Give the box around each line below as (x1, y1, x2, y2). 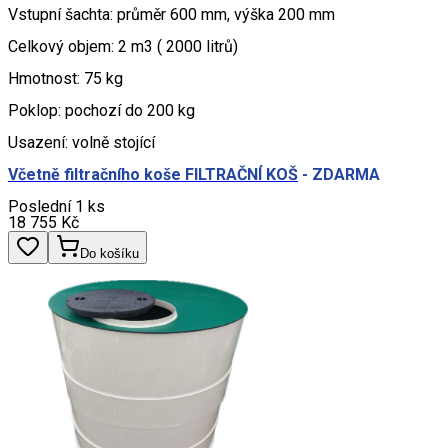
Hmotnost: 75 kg (8, 69, 123, 89)
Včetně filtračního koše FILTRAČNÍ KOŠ (8, 165, 298, 185)
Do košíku (80, 246, 139, 262)
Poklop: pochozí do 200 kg (8, 101, 195, 121)
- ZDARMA (298, 165, 380, 185)
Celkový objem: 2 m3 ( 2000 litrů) (8, 37, 238, 57)
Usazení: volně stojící (8, 133, 155, 153)
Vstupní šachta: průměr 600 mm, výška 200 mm (8, 5, 335, 25)
